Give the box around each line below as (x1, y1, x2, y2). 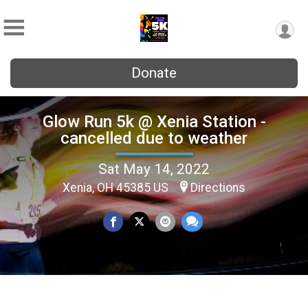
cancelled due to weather (60, 128, 247, 148)
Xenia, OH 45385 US (63, 180, 171, 195)
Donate (131, 65, 177, 81)
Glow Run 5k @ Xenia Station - (42, 111, 266, 131)
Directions (190, 180, 245, 195)
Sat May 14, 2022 (98, 160, 210, 177)
